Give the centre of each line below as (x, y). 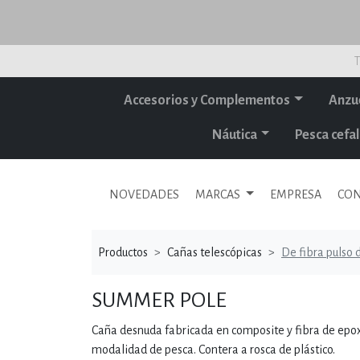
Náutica (235, 135)
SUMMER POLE (159, 301)
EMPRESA (295, 194)
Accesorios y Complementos (207, 100)
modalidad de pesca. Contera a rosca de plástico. (213, 350)
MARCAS (219, 194)
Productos (123, 252)
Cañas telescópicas (215, 252)
